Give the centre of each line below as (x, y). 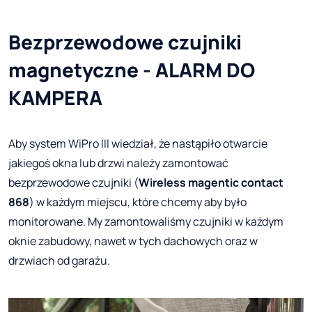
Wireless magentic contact (211, 182)
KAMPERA (55, 97)
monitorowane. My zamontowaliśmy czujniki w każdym (146, 221)
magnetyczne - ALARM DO (132, 69)
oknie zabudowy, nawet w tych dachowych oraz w (133, 241)
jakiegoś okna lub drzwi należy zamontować (118, 163)
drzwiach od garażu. (59, 260)
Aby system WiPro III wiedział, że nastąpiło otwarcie (138, 143)
